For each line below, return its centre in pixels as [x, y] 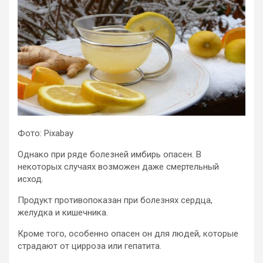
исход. [31, 179]
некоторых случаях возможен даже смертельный [118, 167]
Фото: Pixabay [45, 134]
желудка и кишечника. [63, 213]
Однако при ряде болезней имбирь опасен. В [109, 155]
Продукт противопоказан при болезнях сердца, [115, 200]
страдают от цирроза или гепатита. [90, 246]
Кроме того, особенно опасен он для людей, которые [128, 234]
